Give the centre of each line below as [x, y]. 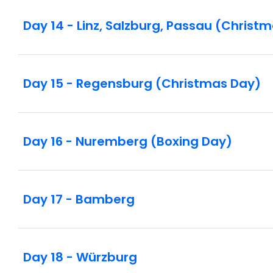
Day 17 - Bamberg [79, 199]
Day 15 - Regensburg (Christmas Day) [142, 83]
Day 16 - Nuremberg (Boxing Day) [128, 141]
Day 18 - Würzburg [80, 257]
